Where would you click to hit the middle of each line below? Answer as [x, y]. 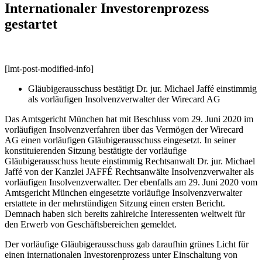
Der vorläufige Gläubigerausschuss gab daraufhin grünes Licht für [127, 244]
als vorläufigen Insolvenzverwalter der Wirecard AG [124, 99]
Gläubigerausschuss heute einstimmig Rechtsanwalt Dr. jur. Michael [130, 161]
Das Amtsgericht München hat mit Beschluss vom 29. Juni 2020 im [129, 119]
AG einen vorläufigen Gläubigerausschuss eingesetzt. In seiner [120, 140]
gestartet [31, 24]
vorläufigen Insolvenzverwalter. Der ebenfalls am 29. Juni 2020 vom [131, 182]
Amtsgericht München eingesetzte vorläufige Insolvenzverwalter [123, 193]
